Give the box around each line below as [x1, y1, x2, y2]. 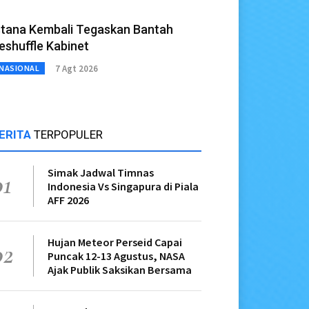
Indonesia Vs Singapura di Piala [48, 179, 199, 194]
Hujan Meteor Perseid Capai [48, 235, 182, 250]
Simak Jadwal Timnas [48, 166, 154, 180]
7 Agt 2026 [55, 62, 98, 74]
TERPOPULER [34, 128, 103, 142]
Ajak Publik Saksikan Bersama [48, 263, 192, 277]
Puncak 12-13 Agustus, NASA [48, 249, 185, 263]
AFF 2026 [48, 193, 89, 208]
